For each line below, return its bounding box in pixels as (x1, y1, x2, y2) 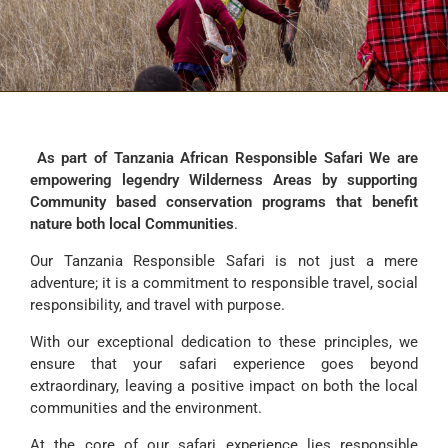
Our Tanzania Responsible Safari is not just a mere (30, 252, 418, 270)
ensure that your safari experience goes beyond (30, 355, 418, 373)
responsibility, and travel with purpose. (30, 296, 289, 314)
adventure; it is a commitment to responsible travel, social (30, 274, 418, 292)
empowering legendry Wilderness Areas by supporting (30, 171, 418, 189)
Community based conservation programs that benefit (30, 193, 418, 211)
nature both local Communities (30, 215, 234, 233)
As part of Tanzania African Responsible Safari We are (30, 149, 418, 167)
